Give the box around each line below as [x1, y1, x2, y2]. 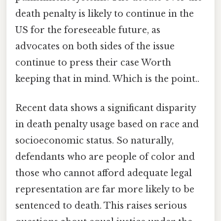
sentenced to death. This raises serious [15, 200, 187, 211]
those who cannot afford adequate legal [15, 167, 192, 179]
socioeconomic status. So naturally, [15, 135, 174, 146]
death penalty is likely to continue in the [15, 8, 194, 19]
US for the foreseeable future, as [15, 24, 160, 36]
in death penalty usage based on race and [15, 118, 199, 130]
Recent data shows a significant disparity [15, 102, 196, 113]
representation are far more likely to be [15, 184, 194, 195]
